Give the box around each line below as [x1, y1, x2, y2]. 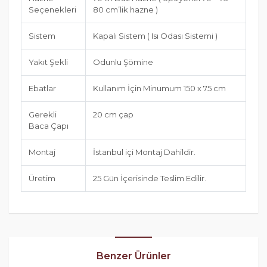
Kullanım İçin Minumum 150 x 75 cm [93, 83, 226, 94]
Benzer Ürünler [96, 250, 171, 262]
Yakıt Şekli [29, 57, 68, 67]
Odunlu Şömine [93, 57, 153, 67]
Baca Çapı [29, 121, 69, 131]
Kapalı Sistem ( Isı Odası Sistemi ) [93, 31, 218, 41]
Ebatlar [29, 83, 56, 94]
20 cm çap [93, 110, 133, 120]
